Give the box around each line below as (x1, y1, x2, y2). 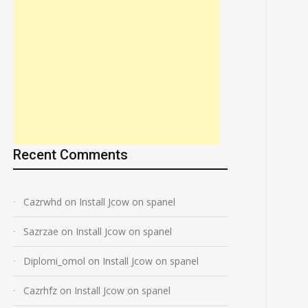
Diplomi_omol (23, 254, 85, 267)
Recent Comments (13, 146, 128, 163)
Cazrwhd (23, 195, 62, 208)
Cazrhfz (23, 284, 57, 297)
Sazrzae (23, 225, 58, 238)
